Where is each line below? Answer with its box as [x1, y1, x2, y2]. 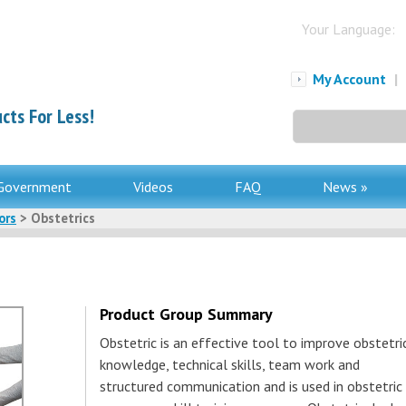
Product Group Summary [100, 304, 273, 324]
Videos [132, 178, 173, 196]
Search [292, 110, 332, 128]
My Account [313, 70, 386, 88]
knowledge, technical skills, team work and [100, 355, 360, 373]
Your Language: [302, 20, 395, 38]
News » [322, 178, 368, 196]
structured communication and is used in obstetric [100, 377, 402, 395]
